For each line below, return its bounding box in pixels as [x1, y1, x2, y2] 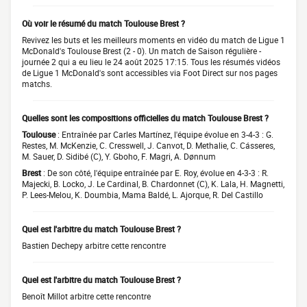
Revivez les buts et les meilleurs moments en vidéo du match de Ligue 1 [22, 34, 285, 45]
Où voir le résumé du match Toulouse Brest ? [22, 18, 185, 29]
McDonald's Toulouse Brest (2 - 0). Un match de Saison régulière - [22, 45, 261, 56]
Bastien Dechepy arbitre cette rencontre [22, 240, 166, 251]
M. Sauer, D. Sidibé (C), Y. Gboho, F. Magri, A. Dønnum [22, 151, 216, 162]
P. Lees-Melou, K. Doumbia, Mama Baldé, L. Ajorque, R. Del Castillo [22, 189, 263, 200]
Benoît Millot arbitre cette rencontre [22, 291, 151, 302]
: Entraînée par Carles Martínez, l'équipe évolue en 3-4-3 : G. [56, 129, 273, 140]
